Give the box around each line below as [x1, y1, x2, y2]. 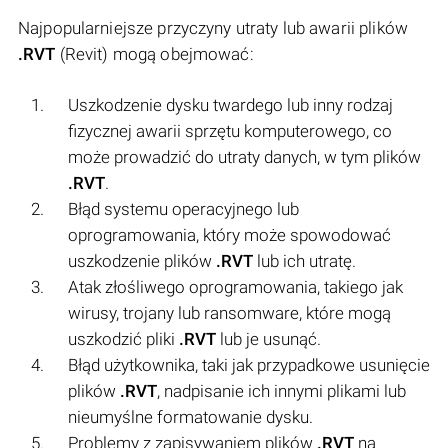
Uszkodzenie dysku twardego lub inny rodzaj [68, 94, 393, 115]
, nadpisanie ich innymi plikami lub [157, 380, 406, 401]
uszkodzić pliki [68, 328, 179, 349]
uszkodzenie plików [68, 250, 216, 271]
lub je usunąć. [216, 328, 321, 349]
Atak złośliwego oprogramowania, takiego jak [68, 276, 403, 297]
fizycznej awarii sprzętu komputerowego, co [68, 120, 392, 141]
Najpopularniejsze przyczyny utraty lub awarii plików [18, 17, 408, 38]
